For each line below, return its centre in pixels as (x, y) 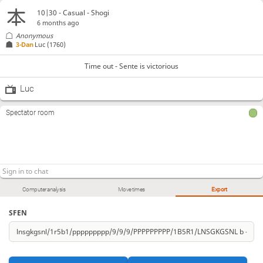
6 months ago (58, 22)
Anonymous (35, 36)
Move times (131, 190)
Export (219, 190)
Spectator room (30, 113)
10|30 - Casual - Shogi (73, 12)
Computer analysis (44, 190)
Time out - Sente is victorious (131, 66)
